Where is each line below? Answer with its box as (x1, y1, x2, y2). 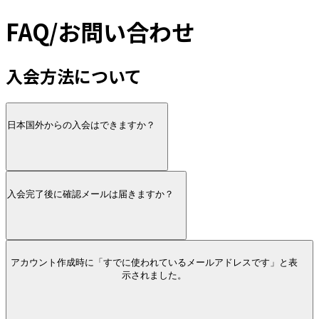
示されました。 (121, 270, 187, 281)
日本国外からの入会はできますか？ (7, 120, 155, 131)
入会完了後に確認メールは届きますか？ (7, 188, 174, 199)
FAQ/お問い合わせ (6, 15, 194, 48)
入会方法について (6, 63, 142, 88)
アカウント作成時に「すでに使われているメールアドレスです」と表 (10, 257, 298, 268)
